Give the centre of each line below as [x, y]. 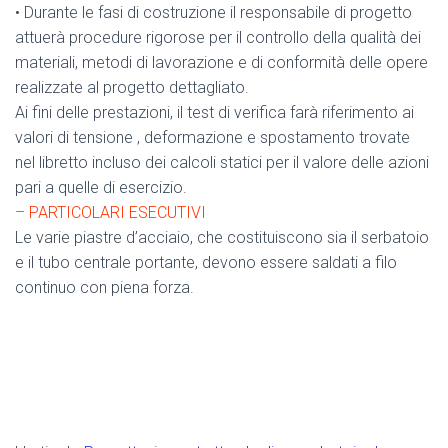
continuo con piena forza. [104, 287]
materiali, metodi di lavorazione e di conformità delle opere [221, 62]
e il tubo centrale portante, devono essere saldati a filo [206, 262]
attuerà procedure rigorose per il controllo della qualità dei [218, 37]
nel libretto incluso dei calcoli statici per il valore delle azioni [222, 162]
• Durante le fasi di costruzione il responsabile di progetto [213, 12]
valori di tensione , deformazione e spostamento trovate [212, 137]
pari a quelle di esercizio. [101, 187]
